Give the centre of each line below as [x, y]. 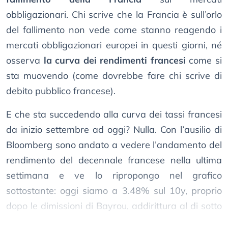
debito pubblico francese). [61, 91]
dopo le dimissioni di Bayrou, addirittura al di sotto [114, 206]
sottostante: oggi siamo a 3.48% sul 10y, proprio [114, 191]
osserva [25, 61]
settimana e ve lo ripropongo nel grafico [114, 176]
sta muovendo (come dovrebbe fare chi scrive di [114, 76]
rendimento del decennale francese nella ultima [114, 160]
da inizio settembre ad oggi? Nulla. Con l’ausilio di [114, 130]
